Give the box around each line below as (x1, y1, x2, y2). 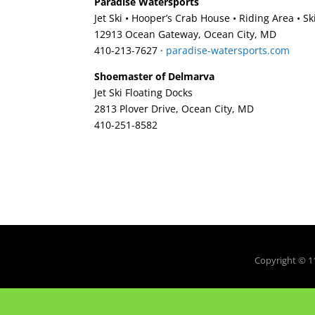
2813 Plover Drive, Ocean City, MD (94, 101, 255, 115)
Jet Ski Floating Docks (94, 85, 193, 99)
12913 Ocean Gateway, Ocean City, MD (94, 27, 277, 41)
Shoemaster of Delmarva (94, 69, 215, 83)
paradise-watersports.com (166, 43, 290, 57)
